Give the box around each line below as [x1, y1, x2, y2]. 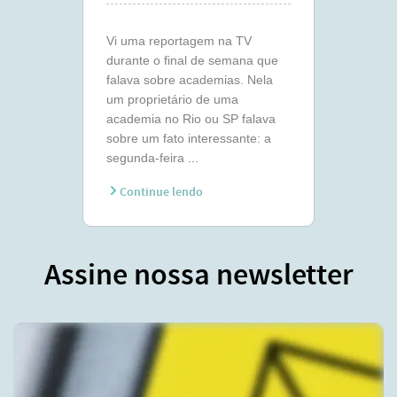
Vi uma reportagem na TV [105, 34, 252, 48]
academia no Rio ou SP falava [105, 112, 276, 126]
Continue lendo [116, 184, 203, 200]
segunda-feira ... [105, 151, 198, 165]
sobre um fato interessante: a [105, 131, 271, 145]
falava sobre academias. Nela [105, 73, 273, 87]
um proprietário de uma [105, 92, 238, 106]
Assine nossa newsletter [43, 255, 354, 296]
